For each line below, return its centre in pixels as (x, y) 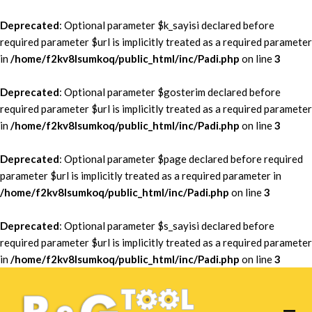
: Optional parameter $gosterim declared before (170, 92)
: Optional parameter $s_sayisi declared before (167, 226)
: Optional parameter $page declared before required (181, 159)
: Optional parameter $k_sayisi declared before (167, 25)
